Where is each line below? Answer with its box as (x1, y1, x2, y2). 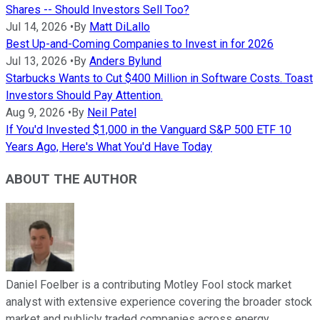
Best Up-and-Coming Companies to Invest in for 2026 (6, 37, 274, 51)
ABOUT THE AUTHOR (6, 171, 137, 188)
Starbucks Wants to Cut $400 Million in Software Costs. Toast (6, 71, 313, 86)
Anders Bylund (89, 54, 161, 69)
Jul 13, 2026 (6, 54, 67, 69)
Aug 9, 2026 (6, 106, 65, 120)
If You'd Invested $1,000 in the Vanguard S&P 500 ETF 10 (6, 123, 291, 137)
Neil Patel (87, 106, 136, 120)
